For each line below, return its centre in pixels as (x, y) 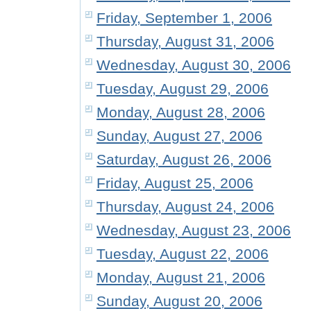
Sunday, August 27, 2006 (179, 136)
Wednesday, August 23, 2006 (194, 230)
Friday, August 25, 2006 (175, 183)
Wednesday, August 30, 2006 (194, 65)
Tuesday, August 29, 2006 (183, 89)
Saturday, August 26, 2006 (184, 159)
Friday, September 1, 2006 (184, 18)
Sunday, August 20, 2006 (179, 301)
